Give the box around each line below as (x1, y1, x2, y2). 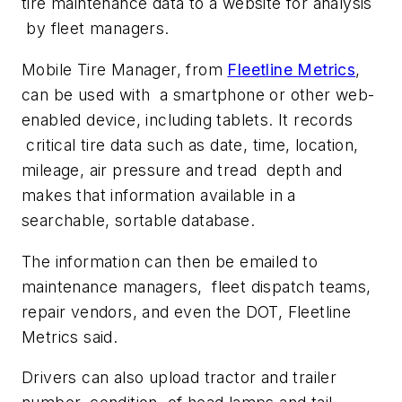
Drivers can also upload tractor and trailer (22, 368, 337, 388)
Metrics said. (22, 327, 118, 346)
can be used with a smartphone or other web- (22, 84, 375, 104)
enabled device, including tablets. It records (22, 109, 353, 129)
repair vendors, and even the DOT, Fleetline (22, 301, 352, 321)
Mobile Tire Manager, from (22, 59, 228, 79)
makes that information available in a (22, 185, 296, 205)
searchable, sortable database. (22, 210, 255, 230)
